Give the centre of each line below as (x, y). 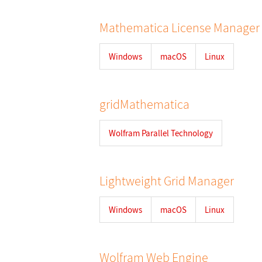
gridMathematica (144, 104)
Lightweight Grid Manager (167, 181)
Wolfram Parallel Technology (161, 133)
